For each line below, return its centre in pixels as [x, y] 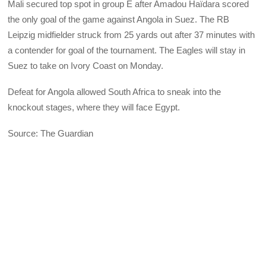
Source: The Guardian [51, 134]
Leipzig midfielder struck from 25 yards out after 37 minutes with [132, 34]
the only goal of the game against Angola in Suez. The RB [119, 19]
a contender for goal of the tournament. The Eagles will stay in [127, 50]
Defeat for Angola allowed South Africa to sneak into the [115, 92]
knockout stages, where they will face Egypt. [94, 107]
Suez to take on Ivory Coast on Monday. [86, 65]
